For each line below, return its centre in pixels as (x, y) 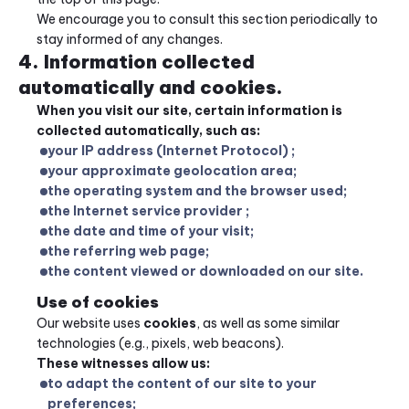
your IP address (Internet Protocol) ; (171, 151)
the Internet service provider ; (148, 211)
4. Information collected (136, 62)
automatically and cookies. (151, 87)
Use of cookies (98, 302)
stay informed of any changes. (130, 39)
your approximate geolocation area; (172, 171)
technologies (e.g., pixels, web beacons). (160, 343)
